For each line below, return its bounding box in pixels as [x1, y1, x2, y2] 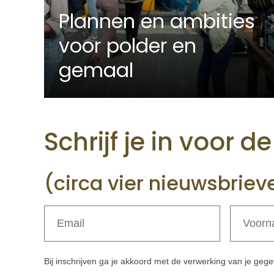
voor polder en [59, 32, 196, 60]
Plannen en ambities [59, 7, 255, 35]
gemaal [59, 56, 133, 84]
